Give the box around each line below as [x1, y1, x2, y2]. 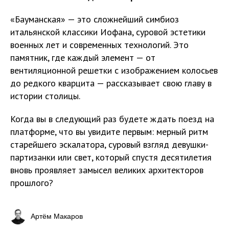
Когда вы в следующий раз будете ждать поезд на [10, 112, 214, 125]
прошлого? [10, 176, 53, 189]
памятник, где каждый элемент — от [10, 51, 155, 63]
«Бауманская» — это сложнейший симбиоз [10, 13, 179, 25]
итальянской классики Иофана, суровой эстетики [10, 26, 205, 38]
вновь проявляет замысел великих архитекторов [10, 164, 203, 176]
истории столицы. [10, 89, 80, 102]
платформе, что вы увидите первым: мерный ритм [10, 125, 208, 138]
